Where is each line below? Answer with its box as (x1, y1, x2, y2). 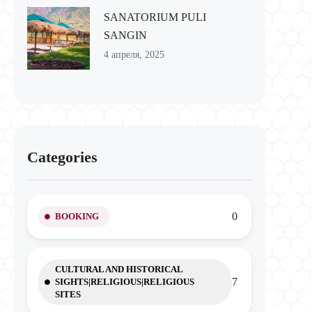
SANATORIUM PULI (103, 11, 206, 23)
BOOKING (54, 211, 99, 221)
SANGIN (103, 29, 147, 41)
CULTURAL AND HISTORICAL (54, 264, 183, 274)
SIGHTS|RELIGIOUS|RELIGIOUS (54, 276, 194, 287)
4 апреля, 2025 (103, 49, 164, 60)
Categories (26, 148, 97, 166)
